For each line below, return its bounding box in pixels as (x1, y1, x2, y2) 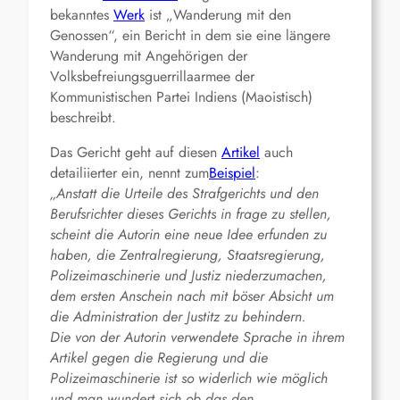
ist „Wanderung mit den (145, 4, 291, 26)
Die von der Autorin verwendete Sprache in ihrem (50, 327, 345, 348)
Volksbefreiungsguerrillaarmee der (50, 66, 254, 87)
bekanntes (50, 4, 113, 26)
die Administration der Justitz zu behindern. (50, 306, 306, 328)
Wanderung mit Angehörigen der (50, 46, 247, 67)
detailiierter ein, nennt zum (50, 162, 209, 184)
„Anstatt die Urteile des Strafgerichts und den (50, 183, 319, 204)
